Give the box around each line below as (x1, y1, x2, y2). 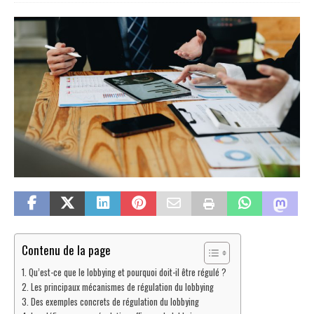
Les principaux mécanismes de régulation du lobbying (30, 280, 214, 294)
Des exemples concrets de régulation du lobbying (30, 294, 199, 308)
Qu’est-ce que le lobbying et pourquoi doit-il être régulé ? (28, 265, 226, 279)
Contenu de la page (22, 240, 111, 259)
